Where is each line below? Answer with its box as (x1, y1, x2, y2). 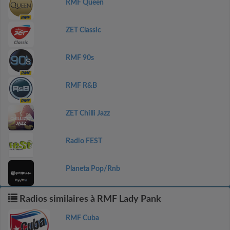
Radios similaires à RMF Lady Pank (17, 195, 161, 204)
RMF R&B (65, 82, 97, 89)
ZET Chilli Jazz (65, 110, 110, 117)
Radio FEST (65, 138, 102, 145)
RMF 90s (65, 54, 94, 62)
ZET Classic (65, 27, 101, 34)
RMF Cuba (65, 215, 99, 222)
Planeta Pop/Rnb (65, 165, 120, 172)
